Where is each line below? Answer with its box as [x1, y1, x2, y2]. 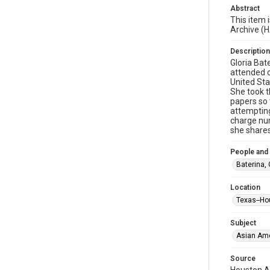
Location [230, 183, 260, 192]
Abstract [230, 4, 260, 13]
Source [230, 254, 256, 263]
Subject [230, 219, 256, 227]
